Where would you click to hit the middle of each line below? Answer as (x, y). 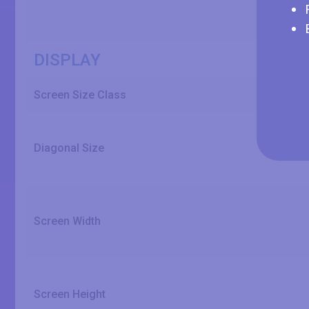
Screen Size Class (80, 95)
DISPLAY (67, 60)
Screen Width (67, 221)
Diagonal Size (69, 148)
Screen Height (70, 294)
